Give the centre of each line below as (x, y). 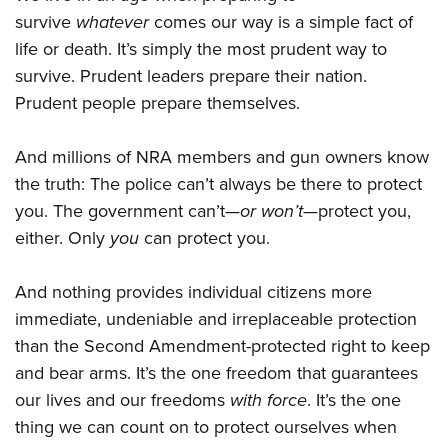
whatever (112, 22)
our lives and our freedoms (122, 400)
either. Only (62, 238)
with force (268, 400)
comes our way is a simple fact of (281, 22)
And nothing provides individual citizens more (193, 292)
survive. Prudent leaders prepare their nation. (191, 76)
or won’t (271, 211)
